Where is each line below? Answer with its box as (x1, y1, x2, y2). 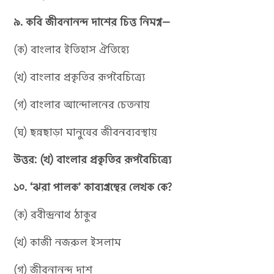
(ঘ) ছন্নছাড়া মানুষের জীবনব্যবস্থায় (13, 124, 158, 139)
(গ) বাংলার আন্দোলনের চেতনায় (13, 97, 150, 112)
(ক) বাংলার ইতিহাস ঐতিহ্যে (13, 42, 130, 57)
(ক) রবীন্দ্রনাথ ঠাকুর (13, 207, 97, 222)
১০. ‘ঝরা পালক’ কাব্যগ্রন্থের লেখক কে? (13, 179, 172, 194)
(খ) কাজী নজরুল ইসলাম (13, 234, 122, 250)
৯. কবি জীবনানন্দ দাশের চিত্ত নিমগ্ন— (13, 14, 171, 29)
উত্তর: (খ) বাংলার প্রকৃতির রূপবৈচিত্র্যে (13, 152, 172, 167)
